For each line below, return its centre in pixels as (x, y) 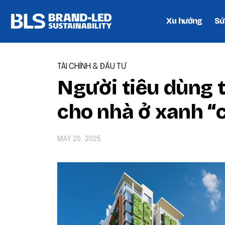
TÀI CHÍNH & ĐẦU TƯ (92, 67)
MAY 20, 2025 (79, 139)
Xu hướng (184, 21)
